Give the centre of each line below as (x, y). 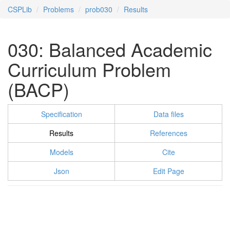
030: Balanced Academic (110, 49)
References (168, 133)
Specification (61, 114)
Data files (168, 114)
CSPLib (20, 9)
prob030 (99, 9)
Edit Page (168, 171)
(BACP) (39, 89)
